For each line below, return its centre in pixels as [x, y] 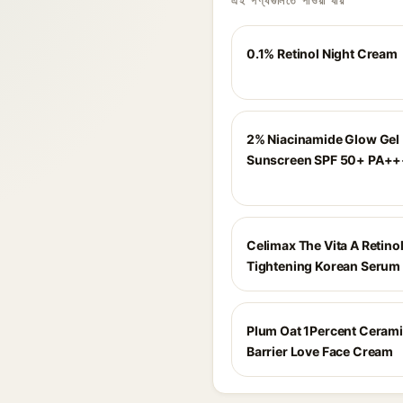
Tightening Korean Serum [324, 266]
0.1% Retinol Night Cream [322, 54]
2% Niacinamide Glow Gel [323, 139]
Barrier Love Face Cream [320, 351]
